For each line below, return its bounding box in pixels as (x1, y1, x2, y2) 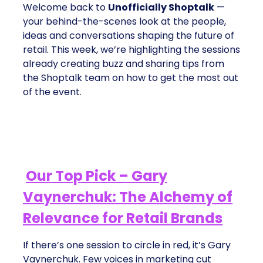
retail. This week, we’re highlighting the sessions (23, 43, 240, 56)
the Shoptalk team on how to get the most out (23, 71, 238, 85)
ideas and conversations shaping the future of (23, 29, 234, 42)
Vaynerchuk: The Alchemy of (23, 187, 232, 207)
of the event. (23, 85, 82, 99)
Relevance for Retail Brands (23, 208, 222, 228)
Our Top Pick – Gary (26, 166, 167, 186)
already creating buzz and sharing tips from (23, 57, 224, 70)
